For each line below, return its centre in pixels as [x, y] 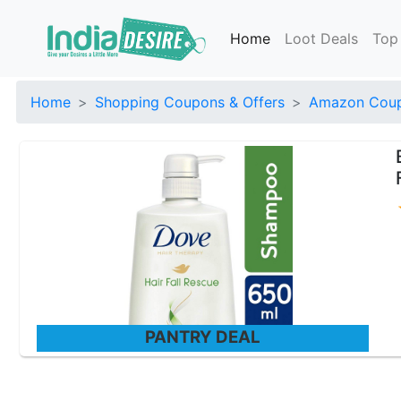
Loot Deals [322, 38]
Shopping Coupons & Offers [190, 102]
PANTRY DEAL [203, 337]
